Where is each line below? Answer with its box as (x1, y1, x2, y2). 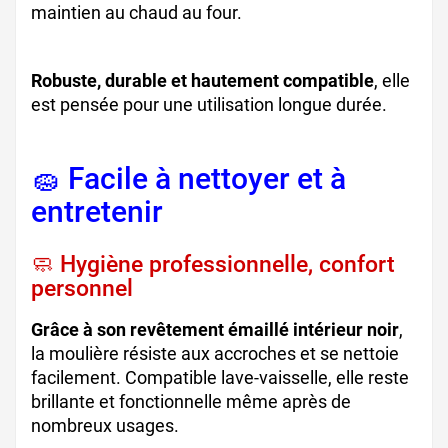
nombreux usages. (31, 414, 179, 436)
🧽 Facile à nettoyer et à (31, 160, 346, 196)
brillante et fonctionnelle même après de (31, 390, 351, 412)
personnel (31, 274, 133, 301)
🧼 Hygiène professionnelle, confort (31, 250, 395, 277)
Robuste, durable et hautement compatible (31, 70, 374, 92)
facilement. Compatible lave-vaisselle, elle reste (31, 366, 409, 388)
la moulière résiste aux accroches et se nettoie (31, 342, 399, 364)
